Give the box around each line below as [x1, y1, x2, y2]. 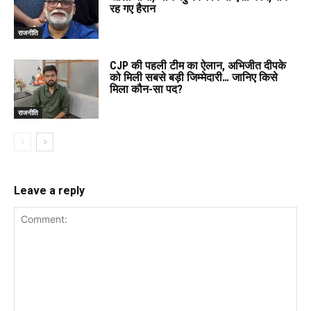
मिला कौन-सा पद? [110, 82, 183, 96]
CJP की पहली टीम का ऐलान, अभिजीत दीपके [110, 58, 287, 72]
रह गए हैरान [110, 2, 156, 16]
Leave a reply [14, 184, 85, 198]
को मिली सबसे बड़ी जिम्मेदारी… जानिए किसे [110, 70, 278, 84]
